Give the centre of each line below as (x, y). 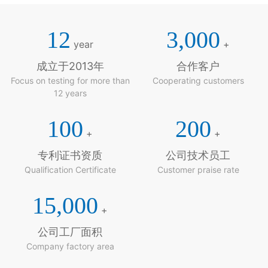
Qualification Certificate (70, 170)
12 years (70, 93)
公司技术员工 (198, 156)
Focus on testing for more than (70, 81)
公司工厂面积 (70, 232)
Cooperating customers (198, 81)
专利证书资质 (70, 156)
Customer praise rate (198, 170)
